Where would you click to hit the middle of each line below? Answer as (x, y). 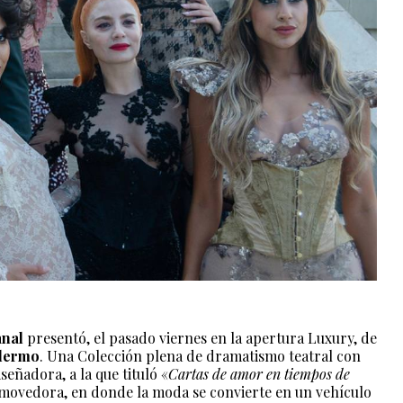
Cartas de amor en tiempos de (259, 373)
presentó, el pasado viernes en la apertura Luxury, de (200, 337)
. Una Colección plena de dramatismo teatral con (200, 355)
